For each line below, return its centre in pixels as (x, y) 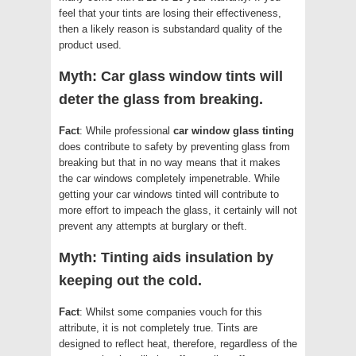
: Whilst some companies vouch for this (171, 311)
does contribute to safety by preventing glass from (174, 146)
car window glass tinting (234, 130)
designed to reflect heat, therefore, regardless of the (178, 343)
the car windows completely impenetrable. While (169, 178)
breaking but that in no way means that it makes (170, 162)
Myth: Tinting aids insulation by (166, 257)
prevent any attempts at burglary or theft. (153, 226)
